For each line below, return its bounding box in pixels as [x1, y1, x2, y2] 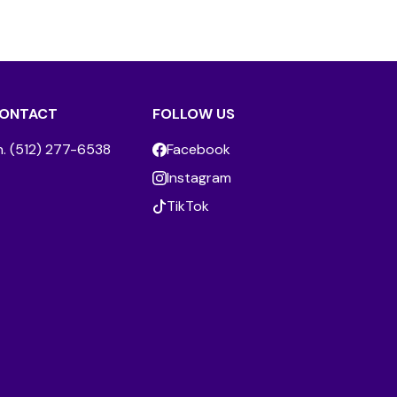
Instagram [167, 168, 231, 188]
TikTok [167, 197, 209, 216]
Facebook [167, 140, 230, 160]
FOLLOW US [152, 105, 235, 124]
